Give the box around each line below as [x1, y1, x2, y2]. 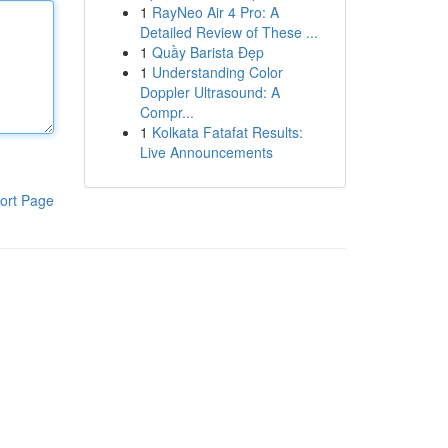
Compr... [139, 102, 194, 122]
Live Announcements [139, 142, 273, 162]
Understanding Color [151, 62, 283, 82]
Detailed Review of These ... [139, 22, 318, 42]
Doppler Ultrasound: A [139, 82, 280, 102]
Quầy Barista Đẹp [151, 42, 264, 62]
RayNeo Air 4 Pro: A [151, 2, 279, 22]
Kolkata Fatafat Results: [151, 122, 303, 142]
